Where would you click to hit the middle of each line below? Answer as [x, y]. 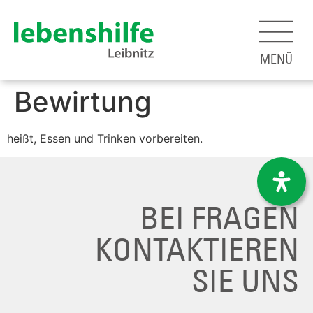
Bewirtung [83, 102]
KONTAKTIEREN [197, 249]
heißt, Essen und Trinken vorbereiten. [105, 138]
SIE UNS [245, 281]
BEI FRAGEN [219, 218]
